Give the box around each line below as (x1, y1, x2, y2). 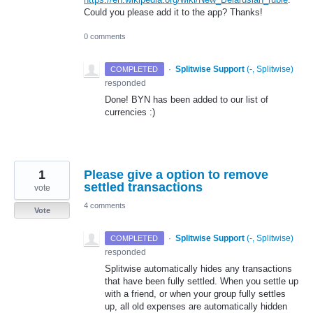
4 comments (84, 201, 126, 210)
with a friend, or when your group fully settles (105, 288, 286, 299)
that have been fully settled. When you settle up (105, 275, 298, 286)
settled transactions (84, 180, 203, 194)
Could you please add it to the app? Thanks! (84, 6, 263, 17)
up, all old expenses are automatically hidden (105, 300, 287, 312)
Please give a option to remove (84, 167, 268, 182)
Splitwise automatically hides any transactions (105, 263, 292, 274)
